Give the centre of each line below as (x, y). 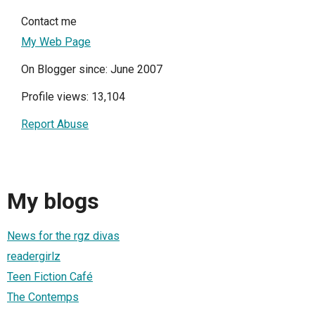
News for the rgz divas (63, 236)
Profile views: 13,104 (73, 96)
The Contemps (43, 297)
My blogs (53, 201)
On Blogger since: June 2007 (92, 69)
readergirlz (34, 257)
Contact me (49, 21)
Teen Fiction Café (50, 277)
